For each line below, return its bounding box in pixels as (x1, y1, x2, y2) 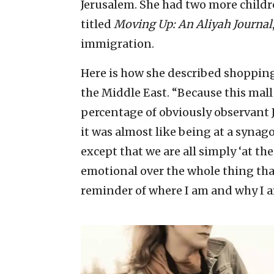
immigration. (81, 37, 154, 51)
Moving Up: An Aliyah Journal (114, 17, 272, 32)
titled (81, 17, 114, 32)
